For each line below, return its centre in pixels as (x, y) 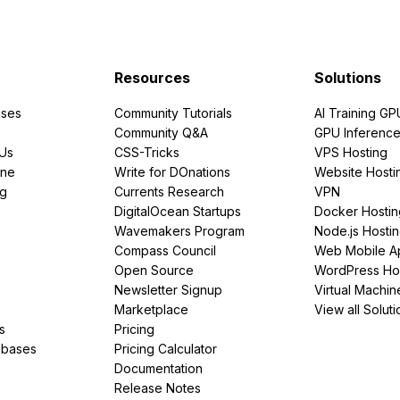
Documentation (158, 368)
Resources (152, 77)
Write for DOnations (172, 171)
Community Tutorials (173, 112)
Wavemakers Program (179, 230)
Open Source (154, 270)
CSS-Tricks (147, 152)
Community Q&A (161, 132)
